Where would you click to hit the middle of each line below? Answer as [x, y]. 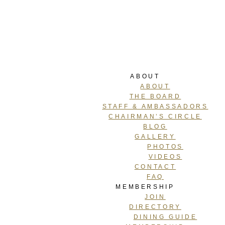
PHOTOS [165, 146]
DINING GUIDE [165, 217]
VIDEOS [165, 156]
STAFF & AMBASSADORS [155, 106]
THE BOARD [155, 96]
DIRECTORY [155, 207]
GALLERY [155, 136]
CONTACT [155, 166]
